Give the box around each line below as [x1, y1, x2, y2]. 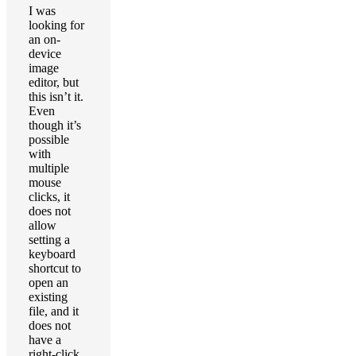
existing [29, 290, 68, 304]
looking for [29, 18, 84, 32]
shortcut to [29, 261, 81, 275]
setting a [29, 233, 70, 246]
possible [29, 133, 69, 146]
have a [29, 333, 61, 346]
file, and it [29, 304, 79, 318]
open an [29, 276, 68, 289]
